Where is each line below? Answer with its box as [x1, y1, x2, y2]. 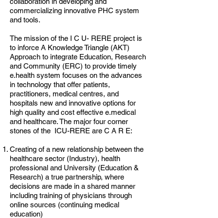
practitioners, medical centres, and [10, 90, 119, 98]
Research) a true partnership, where [10, 173, 124, 181]
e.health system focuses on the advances [10, 71, 142, 79]
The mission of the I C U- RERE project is [10, 34, 142, 42]
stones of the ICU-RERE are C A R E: [10, 127, 132, 135]
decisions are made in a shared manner [10, 182, 135, 190]
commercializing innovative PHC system [10, 6, 139, 15]
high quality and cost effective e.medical [10, 108, 136, 116]
